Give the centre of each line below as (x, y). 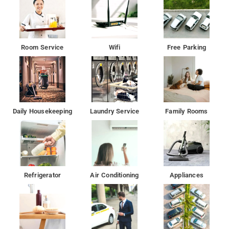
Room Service (42, 47)
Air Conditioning (114, 175)
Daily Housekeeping (42, 111)
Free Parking (187, 47)
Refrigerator (42, 175)
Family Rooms (187, 111)
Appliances (187, 175)
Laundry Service (114, 111)
